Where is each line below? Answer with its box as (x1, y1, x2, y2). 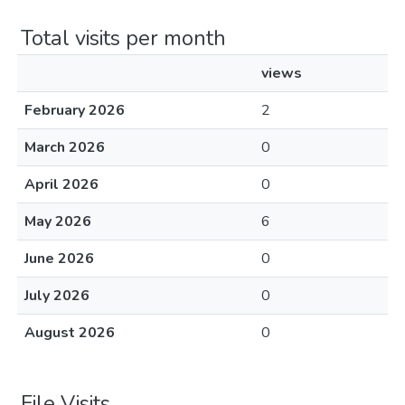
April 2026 (24, 174, 99, 194)
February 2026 (24, 100, 125, 120)
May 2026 (24, 212, 91, 231)
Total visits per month (21, 24, 226, 52)
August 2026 (24, 323, 115, 343)
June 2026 (24, 249, 94, 268)
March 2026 (24, 137, 105, 157)
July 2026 (24, 286, 89, 306)
